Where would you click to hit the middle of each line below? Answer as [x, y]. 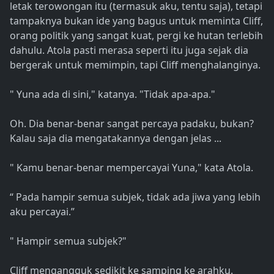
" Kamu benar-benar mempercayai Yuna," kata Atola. [131, 168]
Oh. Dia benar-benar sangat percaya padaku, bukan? [132, 124]
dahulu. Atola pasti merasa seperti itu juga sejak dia [129, 50]
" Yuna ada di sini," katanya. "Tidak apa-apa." [113, 94]
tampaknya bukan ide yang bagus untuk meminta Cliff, [136, 21]
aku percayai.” [42, 212]
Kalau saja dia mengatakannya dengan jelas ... [116, 139]
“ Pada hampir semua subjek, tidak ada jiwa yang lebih [135, 197]
